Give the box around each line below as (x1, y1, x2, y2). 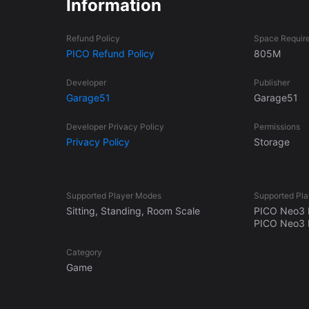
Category (66, 247, 102, 258)
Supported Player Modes (66, 190, 161, 201)
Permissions (253, 121, 300, 132)
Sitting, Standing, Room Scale (66, 205, 200, 217)
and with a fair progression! (66, 8, 189, 21)
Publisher (253, 77, 290, 88)
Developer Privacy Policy (66, 121, 164, 132)
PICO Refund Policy (66, 48, 154, 60)
